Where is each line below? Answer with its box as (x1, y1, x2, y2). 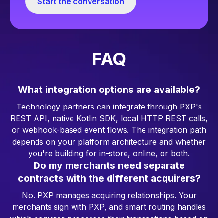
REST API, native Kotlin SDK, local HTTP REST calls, (10, 113, 208, 123)
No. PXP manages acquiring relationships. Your (21, 190, 197, 200)
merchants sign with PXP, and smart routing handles (12, 201, 206, 212)
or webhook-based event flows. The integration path (12, 125, 206, 135)
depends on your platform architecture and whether (12, 136, 206, 146)
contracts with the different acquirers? (18, 172, 200, 184)
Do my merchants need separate (33, 159, 185, 171)
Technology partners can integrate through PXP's (16, 101, 202, 111)
